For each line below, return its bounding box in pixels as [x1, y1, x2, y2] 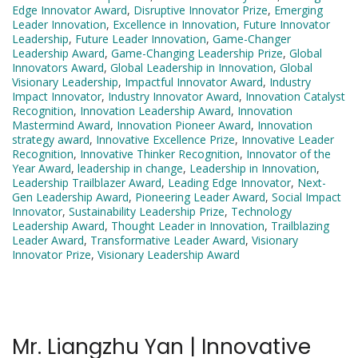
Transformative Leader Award [90, 233, 245, 249]
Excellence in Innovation [113, 17, 237, 33]
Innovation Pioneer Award [117, 117, 251, 133]
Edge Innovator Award [12, 2, 127, 18]
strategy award [12, 132, 89, 148]
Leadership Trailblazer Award [12, 175, 161, 191]
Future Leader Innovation [75, 31, 206, 47]
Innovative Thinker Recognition [80, 146, 240, 162]
